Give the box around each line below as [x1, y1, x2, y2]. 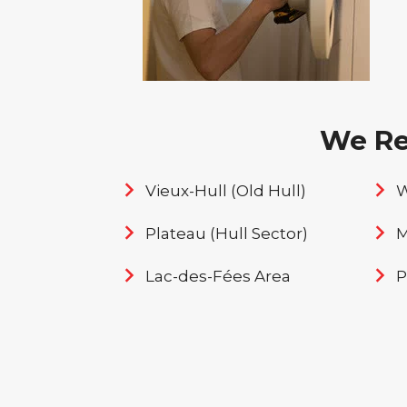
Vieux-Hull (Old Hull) [145, 182, 306, 200]
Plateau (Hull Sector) [145, 224, 308, 243]
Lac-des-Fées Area [145, 267, 291, 285]
